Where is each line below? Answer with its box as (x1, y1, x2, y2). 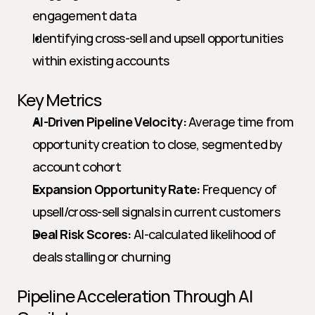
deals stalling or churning (32, 248, 171, 265)
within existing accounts (32, 52, 169, 69)
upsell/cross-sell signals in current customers (32, 203, 280, 220)
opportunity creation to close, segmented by (32, 136, 283, 153)
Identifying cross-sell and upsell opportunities (32, 30, 283, 46)
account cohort (32, 158, 121, 175)
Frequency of (200, 181, 277, 198)
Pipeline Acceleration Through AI (17, 284, 252, 307)
